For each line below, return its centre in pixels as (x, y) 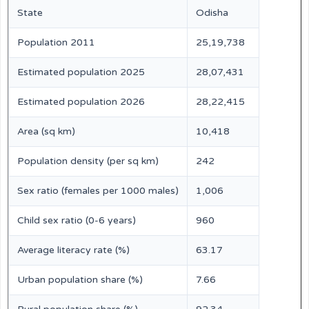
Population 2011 (56, 42)
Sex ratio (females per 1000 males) (98, 191)
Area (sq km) (46, 131)
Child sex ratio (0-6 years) (77, 220)
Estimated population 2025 (81, 72)
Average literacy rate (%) (73, 250)
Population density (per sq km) (88, 161)
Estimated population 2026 (81, 102)
